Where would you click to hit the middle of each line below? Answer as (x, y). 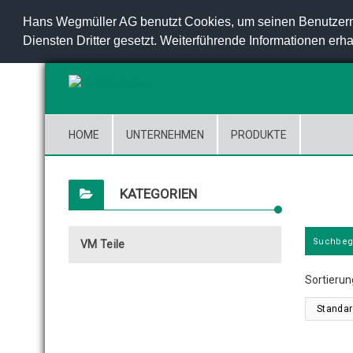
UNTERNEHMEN (165, 135)
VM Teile (103, 244)
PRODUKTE (259, 135)
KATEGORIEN (158, 194)
